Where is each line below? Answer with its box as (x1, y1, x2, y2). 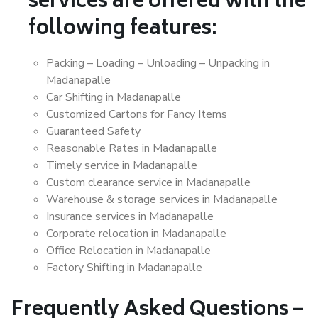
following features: (28, 12, 217, 47)
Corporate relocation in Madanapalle (46, 226, 226, 241)
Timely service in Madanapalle (46, 158, 197, 173)
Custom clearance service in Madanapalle (46, 175, 251, 190)
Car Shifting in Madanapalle (46, 89, 181, 105)
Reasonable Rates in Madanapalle (46, 141, 217, 156)
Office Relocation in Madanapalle (46, 243, 211, 258)
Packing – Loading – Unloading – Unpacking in (46, 55, 270, 71)
